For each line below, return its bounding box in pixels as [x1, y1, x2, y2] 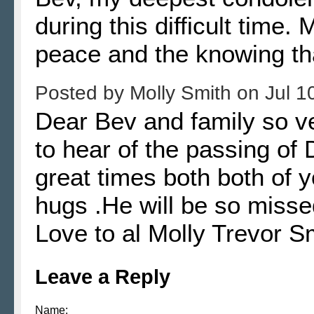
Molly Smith [130, 81, 237, 104]
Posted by [35, 81, 130, 104]
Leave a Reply [35, 265, 170, 288]
